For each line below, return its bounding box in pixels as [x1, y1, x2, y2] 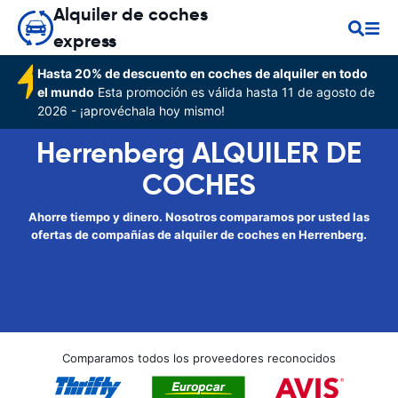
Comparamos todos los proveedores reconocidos [62, 351, 336, 365]
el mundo [37, 84, 95, 99]
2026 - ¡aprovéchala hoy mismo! [37, 103, 226, 118]
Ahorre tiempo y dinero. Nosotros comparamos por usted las [28, 210, 370, 224]
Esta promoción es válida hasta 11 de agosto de [94, 84, 376, 99]
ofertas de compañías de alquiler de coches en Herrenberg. [31, 227, 367, 242]
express [53, 29, 116, 52]
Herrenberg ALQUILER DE [36, 135, 362, 171]
